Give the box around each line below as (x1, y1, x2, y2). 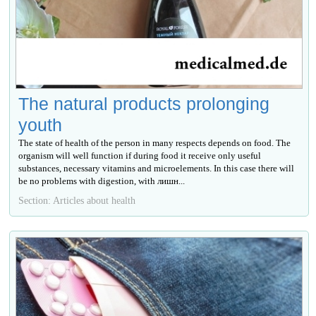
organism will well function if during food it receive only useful (18, 150, 262, 161)
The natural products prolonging (18, 93, 270, 114)
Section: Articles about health (18, 194, 136, 206)
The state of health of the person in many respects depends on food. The (18, 137, 291, 148)
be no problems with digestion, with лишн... (18, 175, 186, 186)
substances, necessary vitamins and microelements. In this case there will (18, 162, 295, 174)
